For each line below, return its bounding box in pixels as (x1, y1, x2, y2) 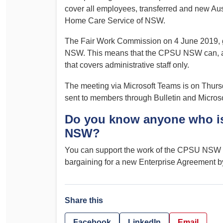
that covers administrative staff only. (65, 61, 189, 70)
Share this (65, 196, 103, 205)
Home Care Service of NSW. (65, 16, 165, 25)
